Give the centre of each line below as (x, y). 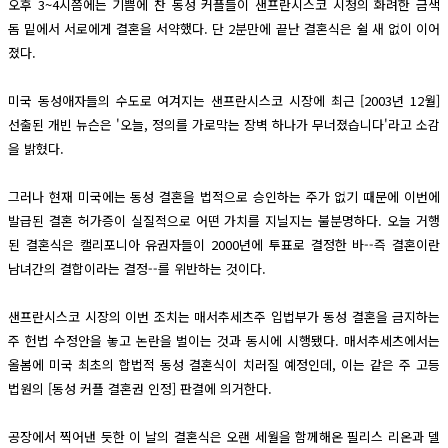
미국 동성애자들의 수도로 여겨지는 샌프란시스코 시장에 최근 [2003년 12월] (224, 100)
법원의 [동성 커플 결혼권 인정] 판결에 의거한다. (140, 388)
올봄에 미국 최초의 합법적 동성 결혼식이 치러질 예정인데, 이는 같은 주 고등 (224, 364)
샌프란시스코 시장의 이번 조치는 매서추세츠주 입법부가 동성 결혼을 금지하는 (224, 316)
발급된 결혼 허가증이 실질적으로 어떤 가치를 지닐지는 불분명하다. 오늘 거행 (224, 220)
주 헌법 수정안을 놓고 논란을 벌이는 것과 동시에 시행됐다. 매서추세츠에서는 (224, 340)
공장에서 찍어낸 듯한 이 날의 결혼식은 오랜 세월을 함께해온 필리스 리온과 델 (224, 436)
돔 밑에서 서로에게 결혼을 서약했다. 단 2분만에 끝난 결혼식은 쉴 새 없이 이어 (224, 28)
